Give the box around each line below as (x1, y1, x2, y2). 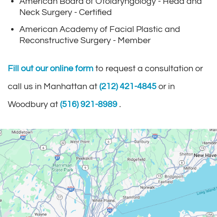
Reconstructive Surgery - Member (19, 36, 151, 46)
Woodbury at (8, 100, 60, 109)
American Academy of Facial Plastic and (19, 25, 180, 34)
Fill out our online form (8, 64, 95, 74)
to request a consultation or (95, 64, 203, 74)
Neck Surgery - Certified (19, 8, 112, 17)
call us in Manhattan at (8, 82, 99, 92)
